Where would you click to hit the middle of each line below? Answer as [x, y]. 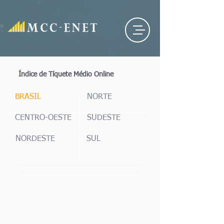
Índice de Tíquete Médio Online [66, 74]
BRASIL [28, 97]
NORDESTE [35, 139]
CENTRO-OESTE [43, 118]
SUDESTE [104, 118]
